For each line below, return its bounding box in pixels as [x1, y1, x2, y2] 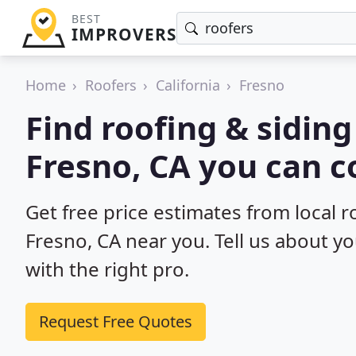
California [156, 75, 220, 95]
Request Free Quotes [39, 311, 192, 332]
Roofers [85, 75, 137, 95]
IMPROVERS [71, 23, 176, 45]
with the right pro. [25, 256, 189, 282]
